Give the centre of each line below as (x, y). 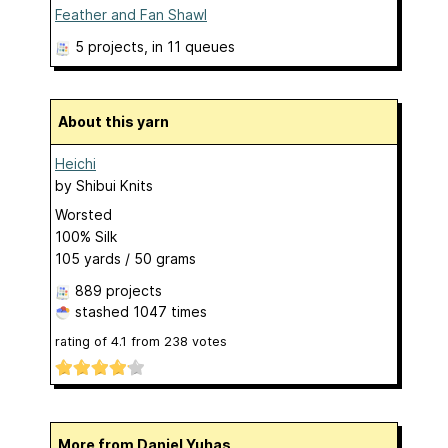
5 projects (109, 47)
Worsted (83, 215)
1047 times (170, 312)
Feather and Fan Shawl (131, 15)
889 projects (118, 291)
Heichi (75, 164)
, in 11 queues (189, 47)
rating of (83, 342)
